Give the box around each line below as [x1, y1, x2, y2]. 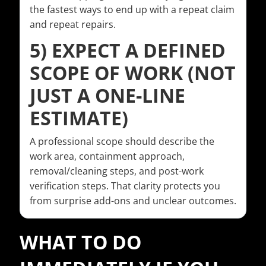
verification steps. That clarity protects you [30, 179, 220, 193]
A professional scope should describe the [30, 135, 214, 148]
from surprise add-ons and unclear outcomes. [30, 194, 236, 208]
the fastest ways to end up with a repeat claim [30, 3, 235, 17]
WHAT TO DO [20, 229, 141, 255]
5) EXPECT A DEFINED [30, 37, 226, 64]
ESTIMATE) [30, 105, 128, 131]
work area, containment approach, [30, 150, 185, 163]
